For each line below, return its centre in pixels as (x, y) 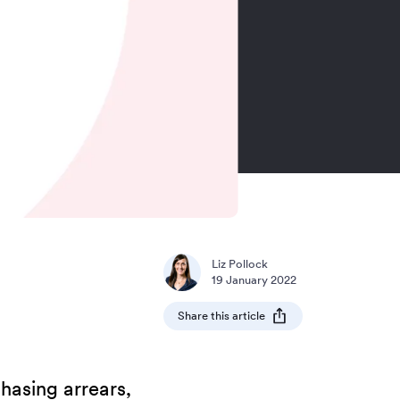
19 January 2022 (254, 280)
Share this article (221, 316)
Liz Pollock (239, 264)
